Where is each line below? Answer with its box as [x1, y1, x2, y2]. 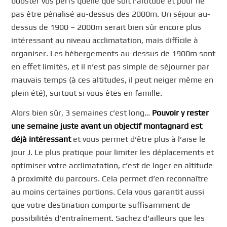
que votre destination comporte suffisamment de [11, 200, 191, 210]
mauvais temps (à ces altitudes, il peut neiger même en [11, 74, 214, 85]
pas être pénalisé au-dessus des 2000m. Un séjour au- [11, 9, 211, 19]
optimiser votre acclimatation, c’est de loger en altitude [11, 161, 213, 171]
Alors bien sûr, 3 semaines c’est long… [11, 108, 153, 118]
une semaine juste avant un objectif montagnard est [11, 121, 203, 131]
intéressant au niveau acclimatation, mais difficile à [11, 35, 199, 45]
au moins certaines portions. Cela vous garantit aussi [11, 187, 205, 197]
